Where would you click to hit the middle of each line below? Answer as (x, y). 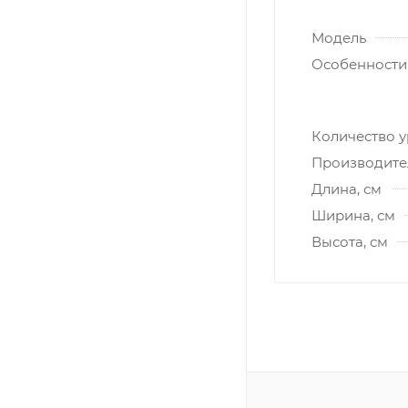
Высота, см (350, 241)
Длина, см (347, 189)
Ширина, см (353, 215)
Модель (339, 37)
